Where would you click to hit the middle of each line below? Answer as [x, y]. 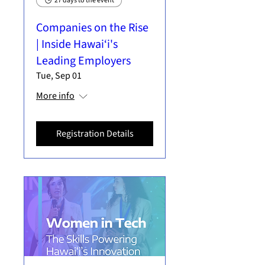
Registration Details [95, 133]
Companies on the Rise [92, 28]
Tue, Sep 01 [59, 75]
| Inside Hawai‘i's [77, 44]
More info [55, 96]
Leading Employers [83, 61]
